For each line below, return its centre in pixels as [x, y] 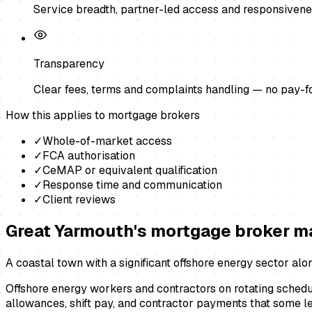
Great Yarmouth [70, 231]
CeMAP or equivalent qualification [130, 170]
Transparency [69, 63]
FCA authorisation [89, 155]
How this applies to [57, 115]
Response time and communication [132, 185]
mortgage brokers [154, 115]
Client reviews [79, 199]
